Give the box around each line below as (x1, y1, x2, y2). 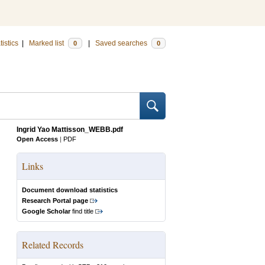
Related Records (22, 238, 83, 251)
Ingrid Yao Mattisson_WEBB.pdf (17, 125, 123, 134)
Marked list (29, 39, 66, 47)
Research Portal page (22, 197, 88, 204)
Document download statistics (22, 186, 118, 193)
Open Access (17, 135, 58, 143)
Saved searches (95, 39, 149, 47)
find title (70, 208, 93, 215)
